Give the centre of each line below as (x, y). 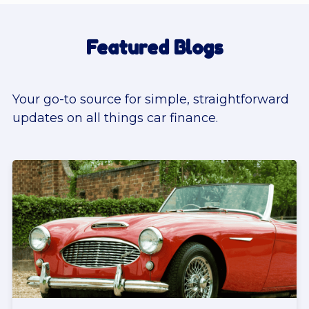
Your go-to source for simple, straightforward (151, 100)
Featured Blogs (154, 47)
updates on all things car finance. (115, 118)
